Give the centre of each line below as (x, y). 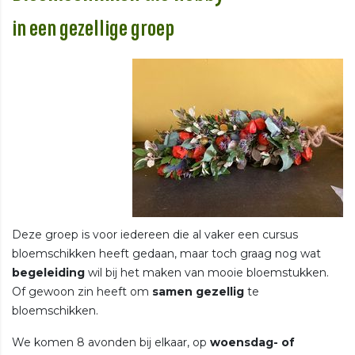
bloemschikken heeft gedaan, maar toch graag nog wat (166, 253)
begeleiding (48, 272)
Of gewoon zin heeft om (82, 291)
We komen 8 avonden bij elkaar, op (111, 342)
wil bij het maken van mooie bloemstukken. (207, 272)
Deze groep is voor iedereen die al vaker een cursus (155, 234)
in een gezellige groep (93, 29)
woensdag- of (252, 342)
